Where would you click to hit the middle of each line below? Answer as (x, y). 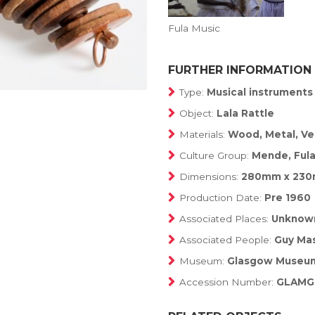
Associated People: (227, 240)
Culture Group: (216, 156)
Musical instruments (260, 92)
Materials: (204, 135)
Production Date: (222, 198)
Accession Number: (228, 282)
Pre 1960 (288, 198)
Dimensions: (210, 177)
